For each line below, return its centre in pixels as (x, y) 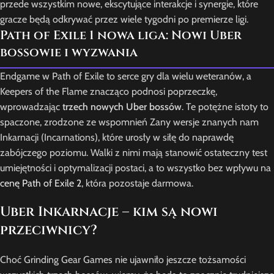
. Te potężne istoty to (225, 107)
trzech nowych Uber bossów (122, 107)
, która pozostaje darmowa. (137, 183)
